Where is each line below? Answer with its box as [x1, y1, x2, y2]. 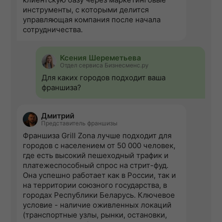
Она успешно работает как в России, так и [23, 170, 176, 180]
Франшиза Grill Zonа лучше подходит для [23, 131, 171, 141]
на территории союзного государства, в [23, 180, 167, 190]
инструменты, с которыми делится [23, 5, 149, 15]
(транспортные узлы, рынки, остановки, [23, 210, 167, 220]
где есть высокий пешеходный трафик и [23, 151, 168, 161]
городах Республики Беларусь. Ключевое [23, 190, 175, 200]
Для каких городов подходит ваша [42, 73, 166, 83]
